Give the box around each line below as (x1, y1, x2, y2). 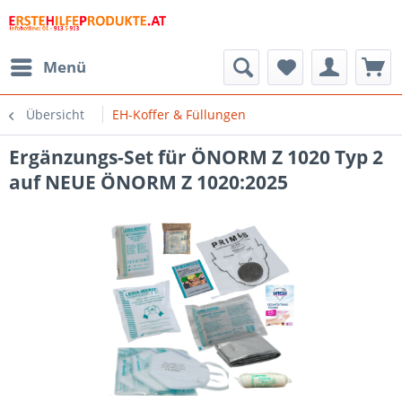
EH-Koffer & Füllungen (112, 106, 246, 123)
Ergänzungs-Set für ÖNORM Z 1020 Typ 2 (9, 144, 383, 170)
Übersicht (26, 106, 84, 123)
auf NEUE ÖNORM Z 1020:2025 (9, 170, 288, 195)
